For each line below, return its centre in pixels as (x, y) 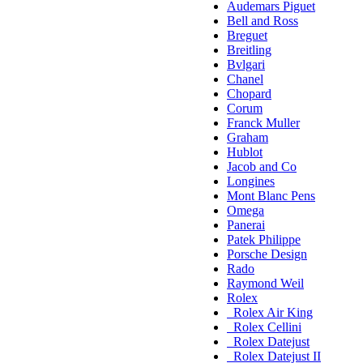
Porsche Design (267, 254)
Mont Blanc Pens (271, 196)
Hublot (245, 152)
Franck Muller (263, 123)
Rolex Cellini (264, 327)
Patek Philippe (264, 240)
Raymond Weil (265, 284)
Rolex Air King (270, 313)
